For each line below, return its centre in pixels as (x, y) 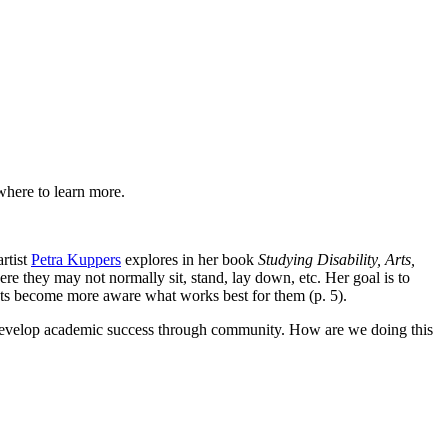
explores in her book (189, 259)
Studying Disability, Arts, (336, 259)
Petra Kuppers (76, 259)
